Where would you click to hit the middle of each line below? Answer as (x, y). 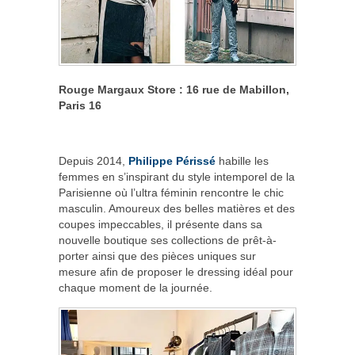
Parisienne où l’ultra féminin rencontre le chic (171, 192)
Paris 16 (80, 105)
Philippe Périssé (172, 160)
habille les (242, 160)
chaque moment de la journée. (136, 287)
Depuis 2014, (94, 160)
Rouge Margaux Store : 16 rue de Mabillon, (174, 89)
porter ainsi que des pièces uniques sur (157, 256)
